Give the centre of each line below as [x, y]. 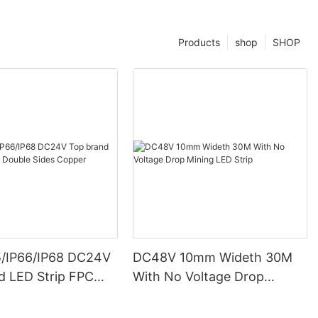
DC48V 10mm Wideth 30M [213, 258]
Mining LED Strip [183, 296]
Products [199, 42]
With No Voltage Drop [199, 277]
